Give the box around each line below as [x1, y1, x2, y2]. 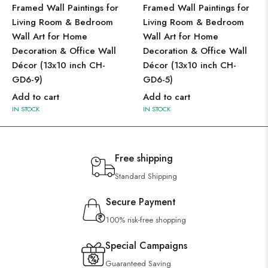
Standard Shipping [115, 170, 177, 182]
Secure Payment [106, 195, 176, 209]
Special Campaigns [105, 239, 187, 252]
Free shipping [115, 151, 173, 165]
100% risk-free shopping [106, 214, 186, 226]
